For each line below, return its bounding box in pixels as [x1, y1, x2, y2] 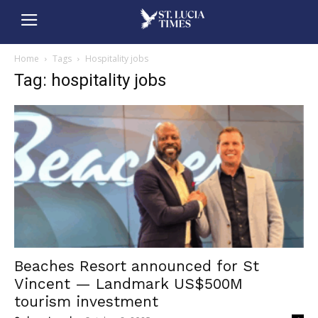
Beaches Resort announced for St [14, 257, 259, 275]
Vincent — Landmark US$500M [14, 275, 243, 293]
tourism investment [14, 292, 158, 311]
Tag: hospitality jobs [14, 70, 166, 90]
